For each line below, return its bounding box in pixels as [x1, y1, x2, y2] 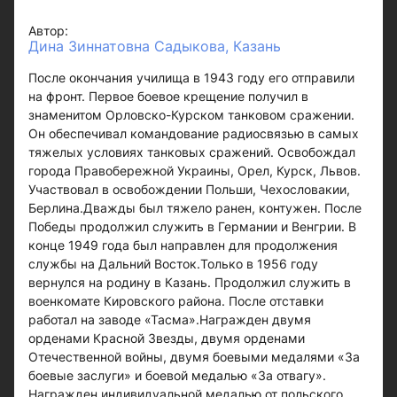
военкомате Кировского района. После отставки [28, 292, 323, 308]
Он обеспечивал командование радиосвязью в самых [28, 125, 359, 141]
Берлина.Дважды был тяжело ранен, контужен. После [28, 199, 362, 215]
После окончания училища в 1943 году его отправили [28, 69, 354, 85]
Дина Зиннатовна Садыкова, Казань [28, 36, 281, 55]
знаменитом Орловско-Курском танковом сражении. [28, 106, 354, 122]
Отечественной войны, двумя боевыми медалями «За [28, 348, 360, 364]
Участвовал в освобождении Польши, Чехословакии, [28, 181, 350, 197]
